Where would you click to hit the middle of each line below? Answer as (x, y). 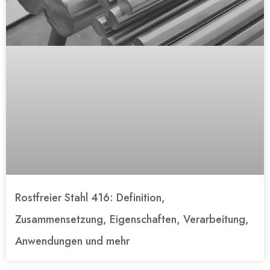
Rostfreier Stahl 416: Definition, (90, 197)
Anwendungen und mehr (72, 241)
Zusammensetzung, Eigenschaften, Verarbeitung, (132, 219)
